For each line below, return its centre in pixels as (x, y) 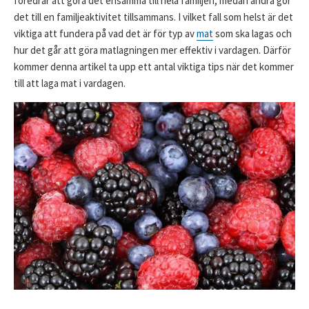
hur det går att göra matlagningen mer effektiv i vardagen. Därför (152, 50)
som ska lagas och (252, 34)
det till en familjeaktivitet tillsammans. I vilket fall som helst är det (153, 17)
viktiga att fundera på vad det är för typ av (105, 34)
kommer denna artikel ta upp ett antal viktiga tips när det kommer (154, 67)
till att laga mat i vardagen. (70, 83)
